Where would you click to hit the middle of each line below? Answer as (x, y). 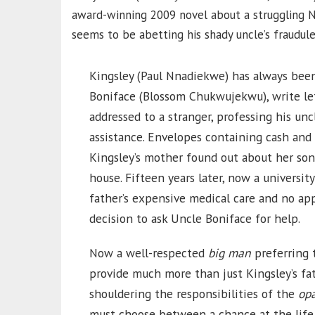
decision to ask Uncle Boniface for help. (195, 218)
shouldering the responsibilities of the (194, 294)
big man (230, 253)
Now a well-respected (149, 253)
